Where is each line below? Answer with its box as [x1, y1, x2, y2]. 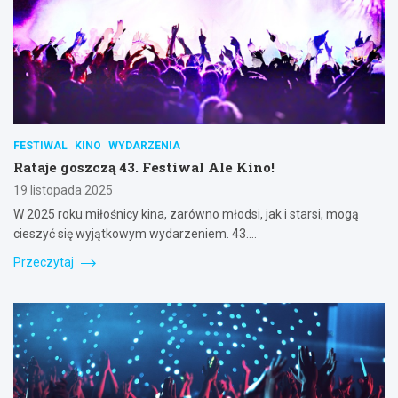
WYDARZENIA [108, 139, 180, 153]
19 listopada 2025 [13, 183, 113, 198]
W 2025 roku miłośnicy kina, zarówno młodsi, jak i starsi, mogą [13, 207, 359, 222]
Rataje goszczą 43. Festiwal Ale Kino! [13, 158, 275, 177]
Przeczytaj [13, 255, 76, 270]
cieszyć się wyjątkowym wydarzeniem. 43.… [13, 227, 257, 242]
